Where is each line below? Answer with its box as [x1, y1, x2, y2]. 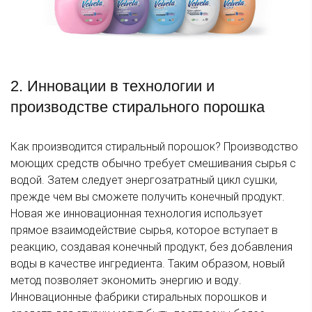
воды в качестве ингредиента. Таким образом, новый [10, 257, 285, 271]
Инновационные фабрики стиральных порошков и [10, 290, 267, 304]
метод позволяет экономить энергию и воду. [10, 274, 242, 288]
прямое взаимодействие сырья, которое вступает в [10, 224, 278, 237]
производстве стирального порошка [10, 98, 265, 116]
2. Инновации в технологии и [10, 77, 214, 95]
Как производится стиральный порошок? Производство [10, 140, 298, 154]
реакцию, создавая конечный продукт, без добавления [10, 240, 292, 254]
